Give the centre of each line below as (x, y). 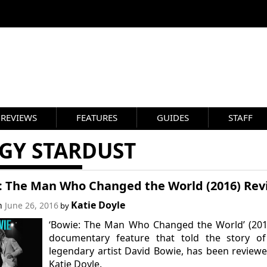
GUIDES (173, 117)
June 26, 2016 (31, 205)
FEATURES (97, 117)
